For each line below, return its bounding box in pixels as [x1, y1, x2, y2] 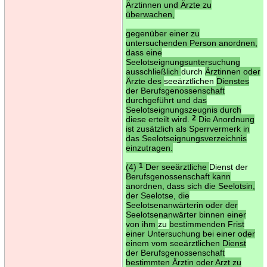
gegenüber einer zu [125, 28, 200, 38]
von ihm [125, 219, 158, 229]
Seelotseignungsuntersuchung [125, 57, 240, 67]
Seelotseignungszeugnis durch [125, 104, 241, 114]
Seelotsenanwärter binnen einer [125, 209, 246, 219]
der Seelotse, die [125, 190, 190, 200]
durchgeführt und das [125, 95, 207, 105]
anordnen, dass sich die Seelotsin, [125, 181, 255, 191]
